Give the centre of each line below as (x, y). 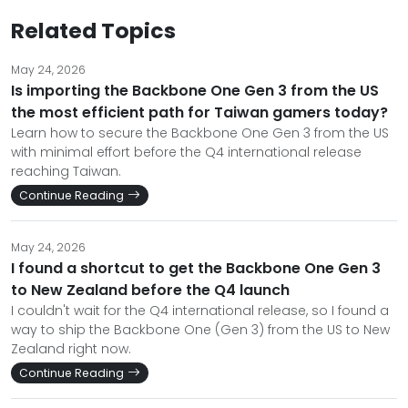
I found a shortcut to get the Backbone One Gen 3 (196, 268)
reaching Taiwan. (66, 171)
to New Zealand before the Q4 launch (150, 290)
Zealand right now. (71, 349)
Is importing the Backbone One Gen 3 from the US (195, 91)
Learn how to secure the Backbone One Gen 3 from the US (200, 133)
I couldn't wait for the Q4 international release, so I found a (200, 311)
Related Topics (93, 31)
